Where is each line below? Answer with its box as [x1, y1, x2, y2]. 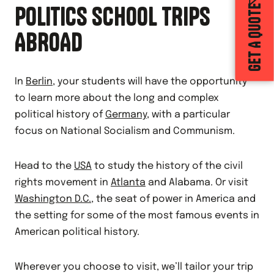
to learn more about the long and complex [15, 93, 219, 103]
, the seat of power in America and [91, 194, 256, 204]
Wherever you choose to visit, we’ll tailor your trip [15, 262, 253, 272]
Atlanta [111, 177, 146, 188]
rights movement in [15, 177, 111, 188]
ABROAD [15, 27, 83, 57]
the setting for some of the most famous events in [15, 210, 259, 221]
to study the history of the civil [92, 161, 243, 171]
